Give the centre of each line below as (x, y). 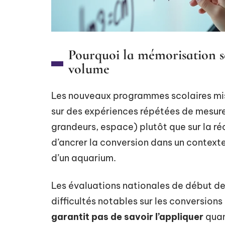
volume (89, 69)
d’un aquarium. (84, 158)
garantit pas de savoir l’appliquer (127, 217)
